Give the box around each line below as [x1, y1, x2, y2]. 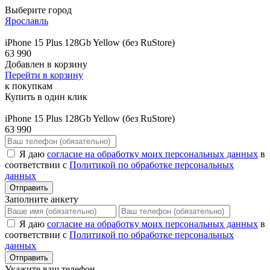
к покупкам [5, 81, 52, 92]
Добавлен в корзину [5, 59, 87, 70]
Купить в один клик [5, 92, 87, 102]
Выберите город [5, 5, 72, 16]
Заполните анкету [5, 194, 78, 205]
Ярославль [5, 16, 48, 27]
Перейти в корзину [5, 70, 83, 81]
